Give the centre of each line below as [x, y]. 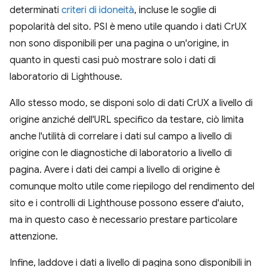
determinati [35, 10]
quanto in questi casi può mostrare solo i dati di [113, 60]
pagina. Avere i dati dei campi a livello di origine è [115, 170]
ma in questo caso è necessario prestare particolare [123, 220]
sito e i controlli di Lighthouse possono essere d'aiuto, [127, 203]
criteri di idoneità [98, 10]
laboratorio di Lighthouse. [66, 77]
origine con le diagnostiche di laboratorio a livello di [121, 153]
